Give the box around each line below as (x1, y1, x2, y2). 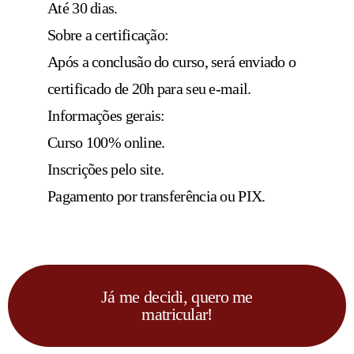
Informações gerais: (47, 107, 165, 125)
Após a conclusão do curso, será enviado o (47, 53, 296, 71)
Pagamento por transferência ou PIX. (47, 187, 265, 205)
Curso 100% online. (47, 134, 165, 152)
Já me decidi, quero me (101, 287, 253, 307)
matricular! (141, 304, 213, 325)
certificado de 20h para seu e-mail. (47, 80, 251, 98)
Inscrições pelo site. (47, 160, 164, 179)
